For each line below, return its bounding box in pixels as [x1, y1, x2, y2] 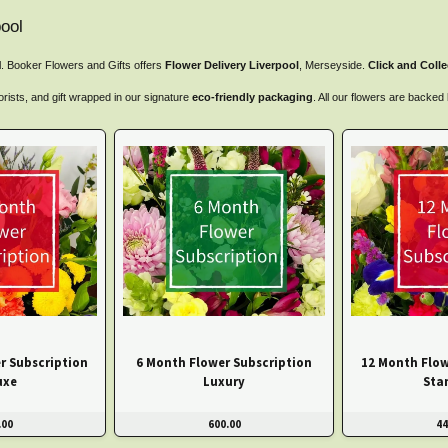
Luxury [203, 372, 245, 389]
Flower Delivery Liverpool [165, 59, 299, 72]
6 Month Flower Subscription [136, 353, 312, 370]
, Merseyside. [299, 59, 368, 72]
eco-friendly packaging [192, 91, 313, 104]
